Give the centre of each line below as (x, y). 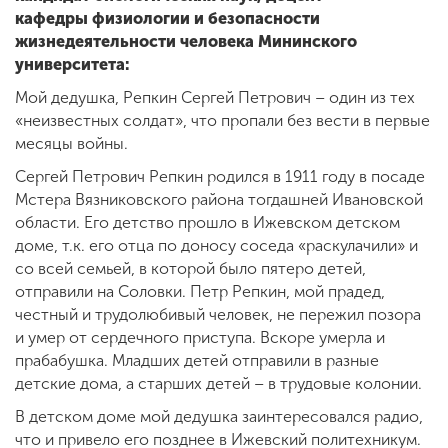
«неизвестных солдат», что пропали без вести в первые (222, 121)
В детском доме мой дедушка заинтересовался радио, (219, 417)
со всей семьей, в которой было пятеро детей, (190, 269)
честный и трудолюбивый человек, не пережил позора (218, 315)
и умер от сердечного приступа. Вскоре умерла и (200, 338)
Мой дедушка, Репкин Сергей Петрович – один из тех (215, 98)
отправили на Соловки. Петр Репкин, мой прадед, (200, 292)
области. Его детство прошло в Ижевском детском (207, 223)
